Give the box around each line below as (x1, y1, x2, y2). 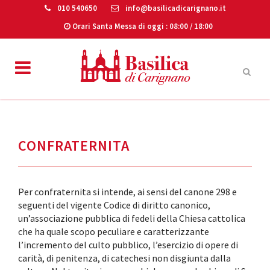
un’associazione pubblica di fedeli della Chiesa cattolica (18, 212, 245, 224)
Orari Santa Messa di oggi (70, 21, 166, 31)
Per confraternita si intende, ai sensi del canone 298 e (18, 185, 237, 198)
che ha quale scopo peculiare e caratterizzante (18, 225, 209, 237)
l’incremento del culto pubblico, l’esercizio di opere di (18, 238, 238, 251)
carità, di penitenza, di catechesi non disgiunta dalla (18, 251, 231, 264)
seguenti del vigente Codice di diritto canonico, (18, 198, 210, 211)
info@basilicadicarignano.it (123, 3, 226, 13)
